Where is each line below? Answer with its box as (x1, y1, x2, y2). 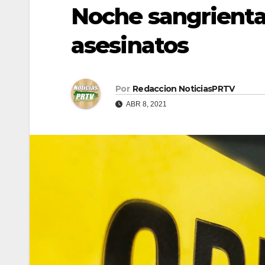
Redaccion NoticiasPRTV (132, 83, 235, 94)
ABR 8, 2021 (125, 99, 167, 108)
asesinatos (71, 31, 189, 60)
